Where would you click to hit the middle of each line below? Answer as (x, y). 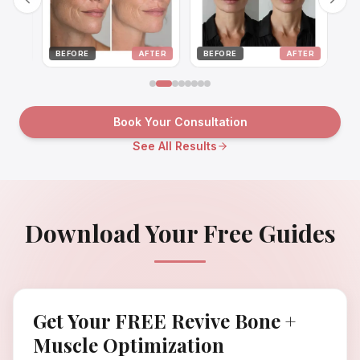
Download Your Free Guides (180, 233)
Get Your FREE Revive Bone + (164, 321)
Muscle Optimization (129, 345)
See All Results (174, 146)
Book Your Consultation (180, 122)
